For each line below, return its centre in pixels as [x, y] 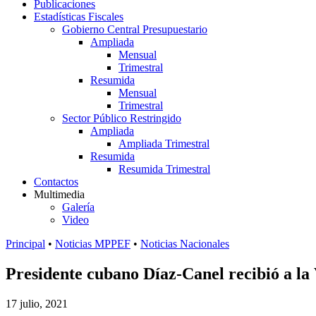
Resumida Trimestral [164, 169]
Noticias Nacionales [185, 244]
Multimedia [59, 194]
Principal [25, 244]
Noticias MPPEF [93, 244]
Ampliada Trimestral [164, 144]
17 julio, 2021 [37, 303]
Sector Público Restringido [122, 118]
